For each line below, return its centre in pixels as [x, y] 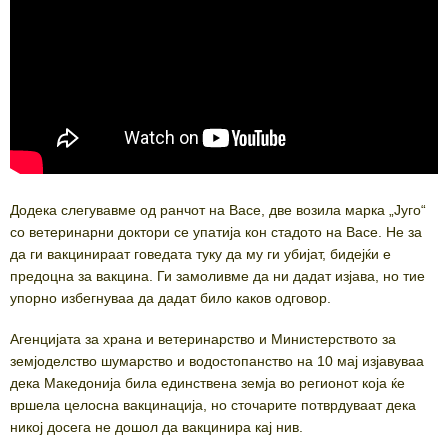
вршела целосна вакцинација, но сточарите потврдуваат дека [213, 404]
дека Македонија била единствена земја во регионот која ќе [207, 382]
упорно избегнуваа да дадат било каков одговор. [170, 297]
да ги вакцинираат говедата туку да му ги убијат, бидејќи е [200, 253]
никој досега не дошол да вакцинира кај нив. [156, 426]
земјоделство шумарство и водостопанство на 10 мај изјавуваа [217, 360]
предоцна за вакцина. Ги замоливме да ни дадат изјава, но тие [217, 275]
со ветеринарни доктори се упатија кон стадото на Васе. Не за [216, 231]
